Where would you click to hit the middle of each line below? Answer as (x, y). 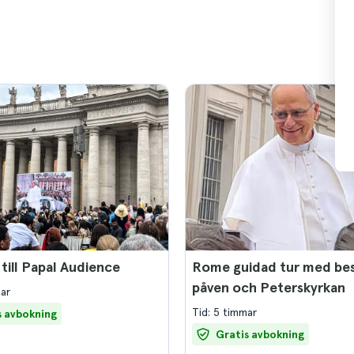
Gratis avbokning (260, 334)
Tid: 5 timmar (224, 312)
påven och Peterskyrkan (269, 287)
